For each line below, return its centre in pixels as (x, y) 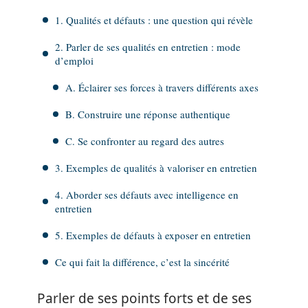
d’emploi (74, 60)
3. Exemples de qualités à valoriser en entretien (156, 168)
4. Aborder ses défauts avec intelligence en (147, 195)
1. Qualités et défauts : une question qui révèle (154, 20)
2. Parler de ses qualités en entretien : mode (148, 47)
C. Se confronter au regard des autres (145, 141)
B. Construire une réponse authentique (148, 114)
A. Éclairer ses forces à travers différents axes (162, 87)
